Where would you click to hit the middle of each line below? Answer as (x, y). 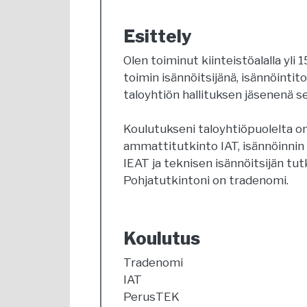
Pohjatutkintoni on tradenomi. (206, 180)
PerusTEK (151, 297)
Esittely (158, 36)
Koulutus (162, 238)
